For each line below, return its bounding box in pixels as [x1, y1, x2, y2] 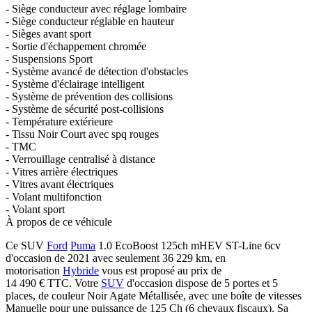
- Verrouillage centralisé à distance [6, 153, 155, 165]
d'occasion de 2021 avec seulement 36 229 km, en [6, 251, 226, 264]
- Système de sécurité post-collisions [6, 102, 164, 115]
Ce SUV [6, 239, 47, 251]
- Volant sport [6, 203, 65, 215]
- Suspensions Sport [6, 52, 93, 65]
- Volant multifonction [6, 190, 102, 203]
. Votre [69, 276, 101, 289]
